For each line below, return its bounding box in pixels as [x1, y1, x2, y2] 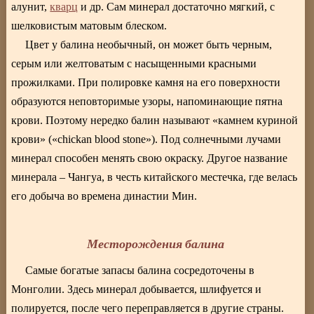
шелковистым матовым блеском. [11, 19, 168, 32]
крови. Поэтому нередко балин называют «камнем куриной [11, 114, 299, 126]
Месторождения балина [87, 234, 225, 252]
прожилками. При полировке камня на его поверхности [11, 76, 281, 88]
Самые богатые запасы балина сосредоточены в [25, 264, 255, 276]
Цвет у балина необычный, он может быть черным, [25, 38, 273, 50]
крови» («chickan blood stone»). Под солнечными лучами [11, 132, 282, 145]
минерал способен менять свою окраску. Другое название [11, 151, 288, 164]
